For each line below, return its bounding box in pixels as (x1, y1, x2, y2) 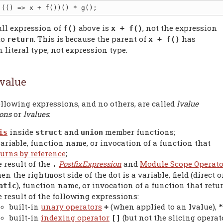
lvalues (23, 109, 49, 119)
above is (77, 22, 111, 33)
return (7, 34, 34, 44)
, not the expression (142, 22, 217, 33)
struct (35, 127, 62, 137)
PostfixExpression (59, 158, 121, 169)
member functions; (103, 126, 175, 137)
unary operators (41, 201, 102, 212)
